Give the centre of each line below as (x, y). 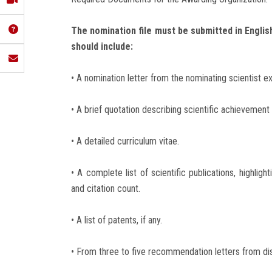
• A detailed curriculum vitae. (125, 141)
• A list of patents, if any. (117, 220)
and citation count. (106, 188)
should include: (102, 46)
